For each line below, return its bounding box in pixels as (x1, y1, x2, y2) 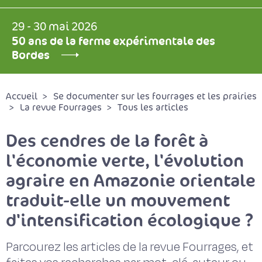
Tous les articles (118, 102, 188, 113)
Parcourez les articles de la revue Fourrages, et (6, 239, 253, 256)
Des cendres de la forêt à (6, 129, 208, 152)
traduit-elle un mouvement (6, 189, 230, 212)
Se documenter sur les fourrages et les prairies (53, 91, 257, 102)
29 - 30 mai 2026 (12, 20, 97, 34)
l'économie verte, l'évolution (6, 149, 244, 172)
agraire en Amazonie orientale (6, 169, 256, 192)
